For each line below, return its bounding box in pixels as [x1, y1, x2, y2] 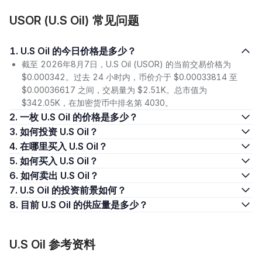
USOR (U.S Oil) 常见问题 [9, 13, 139, 27]
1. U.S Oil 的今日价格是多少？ [20, 45, 136, 57]
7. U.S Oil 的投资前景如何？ [20, 184, 126, 196]
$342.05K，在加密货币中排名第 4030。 [22, 98, 173, 108]
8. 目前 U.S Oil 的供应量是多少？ [20, 199, 148, 211]
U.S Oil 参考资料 [9, 237, 95, 251]
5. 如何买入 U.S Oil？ [20, 155, 98, 167]
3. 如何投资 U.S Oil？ [20, 126, 98, 137]
